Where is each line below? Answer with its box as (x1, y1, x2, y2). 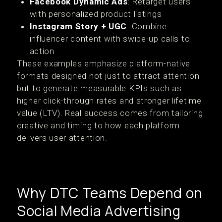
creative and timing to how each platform (17, 120, 180, 130)
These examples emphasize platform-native (17, 58, 191, 68)
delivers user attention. (17, 133, 108, 143)
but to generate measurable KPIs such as (17, 83, 182, 93)
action (29, 46, 55, 56)
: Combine (127, 21, 167, 31)
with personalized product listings (29, 9, 162, 19)
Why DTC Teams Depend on (17, 183, 203, 202)
